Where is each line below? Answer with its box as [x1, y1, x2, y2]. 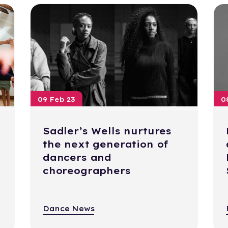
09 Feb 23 [37, 95, 75, 104]
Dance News [42, 204, 95, 214]
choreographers [42, 165, 131, 177]
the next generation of [42, 138, 169, 151]
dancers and [42, 152, 112, 164]
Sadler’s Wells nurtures [42, 125, 172, 137]
